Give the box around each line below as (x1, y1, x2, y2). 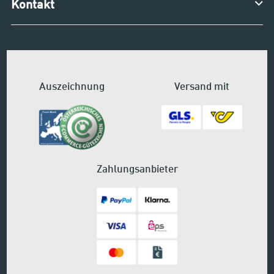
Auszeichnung (39, 81, 105, 92)
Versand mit (174, 81, 230, 92)
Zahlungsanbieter (96, 164, 178, 175)
